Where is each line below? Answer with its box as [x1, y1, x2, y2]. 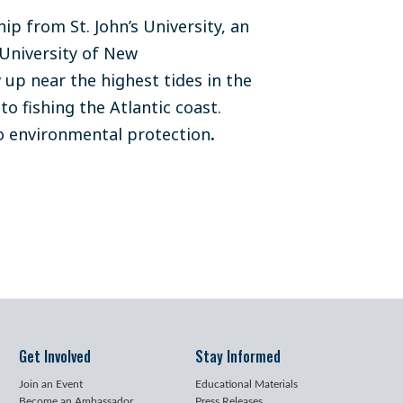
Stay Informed [195, 345, 281, 367]
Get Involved [18, 345, 91, 367]
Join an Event [18, 379, 83, 390]
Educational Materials [195, 379, 298, 390]
